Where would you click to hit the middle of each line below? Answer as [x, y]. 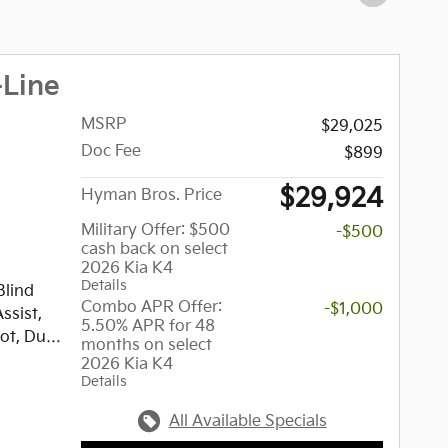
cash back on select [155, 249]
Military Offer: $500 [156, 230]
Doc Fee [111, 151]
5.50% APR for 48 [148, 326]
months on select [147, 345]
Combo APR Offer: [152, 307]
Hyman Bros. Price [152, 195]
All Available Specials [247, 421]
